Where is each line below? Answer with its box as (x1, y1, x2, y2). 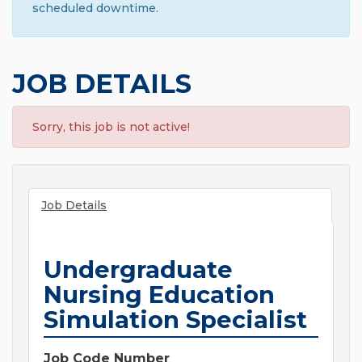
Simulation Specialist (44, 305, 307, 335)
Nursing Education (44, 280, 275, 309)
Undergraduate (44, 255, 233, 284)
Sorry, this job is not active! (32, 120, 190, 135)
